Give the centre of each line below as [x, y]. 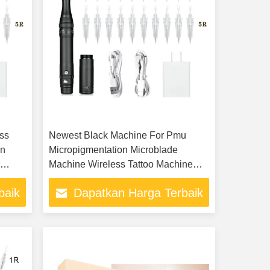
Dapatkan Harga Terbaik [139, 193]
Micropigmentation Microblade [113, 150]
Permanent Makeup [90, 179]
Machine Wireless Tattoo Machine [121, 164]
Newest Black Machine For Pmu [117, 135]
